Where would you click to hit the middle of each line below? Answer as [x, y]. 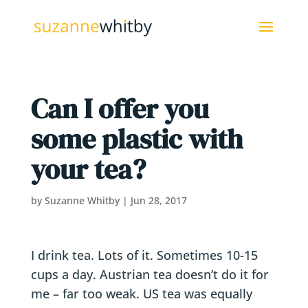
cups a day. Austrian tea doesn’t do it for [150, 274]
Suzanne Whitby [82, 200]
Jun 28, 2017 [158, 200]
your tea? [88, 169]
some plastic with [136, 139]
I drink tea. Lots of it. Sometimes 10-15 [144, 255]
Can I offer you [120, 109]
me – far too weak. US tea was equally [141, 294]
